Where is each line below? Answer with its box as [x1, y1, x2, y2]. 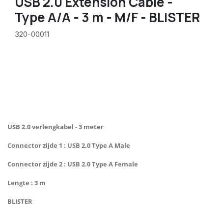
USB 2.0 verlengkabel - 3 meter [7, 122, 104, 131]
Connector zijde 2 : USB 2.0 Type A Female [7, 159, 138, 168]
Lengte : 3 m [7, 178, 47, 187]
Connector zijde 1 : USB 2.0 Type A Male [7, 140, 130, 150]
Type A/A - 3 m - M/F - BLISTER [15, 8, 200, 26]
